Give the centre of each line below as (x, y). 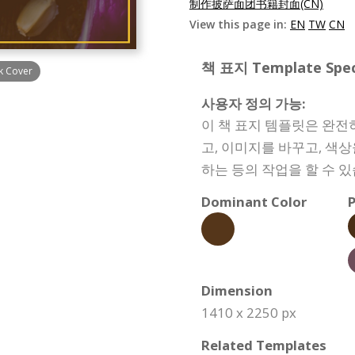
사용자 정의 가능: (254, 103)
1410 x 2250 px (249, 313)
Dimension (237, 290)
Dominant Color (254, 202)
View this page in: (240, 24)
